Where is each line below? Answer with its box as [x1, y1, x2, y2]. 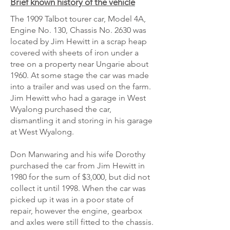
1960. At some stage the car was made [10, 70, 149, 80]
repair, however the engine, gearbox [10, 206, 142, 216]
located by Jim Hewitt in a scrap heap [10, 36, 147, 46]
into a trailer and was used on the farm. [10, 82, 151, 91]
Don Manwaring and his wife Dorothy [10, 149, 145, 159]
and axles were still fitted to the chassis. [10, 217, 154, 227]
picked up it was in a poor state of [10, 195, 133, 204]
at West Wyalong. [10, 127, 74, 137]
